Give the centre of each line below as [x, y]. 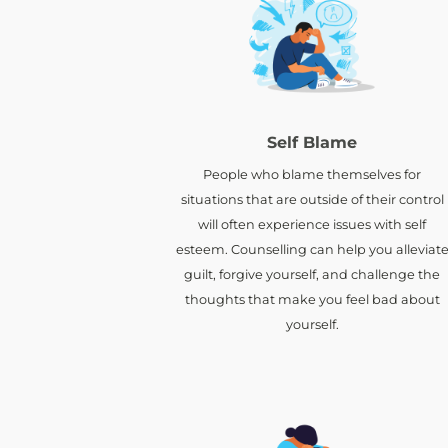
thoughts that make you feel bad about [312, 299]
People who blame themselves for [312, 174]
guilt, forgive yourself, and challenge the [312, 274]
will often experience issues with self [312, 224]
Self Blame [312, 142]
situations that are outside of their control [312, 199]
